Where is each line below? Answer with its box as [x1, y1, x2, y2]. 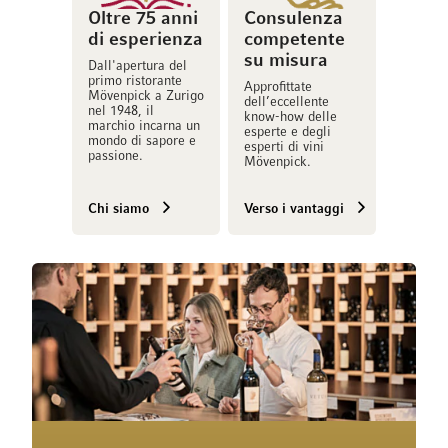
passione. [88, 150, 143, 163]
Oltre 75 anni [88, 11, 198, 28]
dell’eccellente [244, 96, 329, 109]
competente [244, 32, 345, 49]
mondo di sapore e [88, 135, 196, 148]
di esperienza [88, 32, 203, 49]
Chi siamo [88, 203, 149, 216]
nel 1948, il [88, 105, 154, 118]
